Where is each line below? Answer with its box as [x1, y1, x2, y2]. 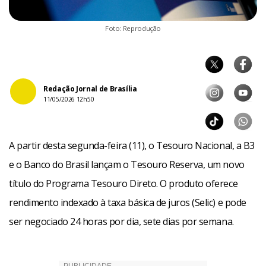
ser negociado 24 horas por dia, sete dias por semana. [9, 214, 234, 228]
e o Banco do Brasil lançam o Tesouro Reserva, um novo [9, 157, 245, 171]
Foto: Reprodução [104, 23, 161, 33]
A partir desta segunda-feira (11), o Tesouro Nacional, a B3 [9, 138, 255, 152]
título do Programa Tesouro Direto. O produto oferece [9, 176, 238, 190]
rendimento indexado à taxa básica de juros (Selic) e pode [9, 195, 246, 209]
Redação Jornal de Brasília [43, 83, 137, 94]
